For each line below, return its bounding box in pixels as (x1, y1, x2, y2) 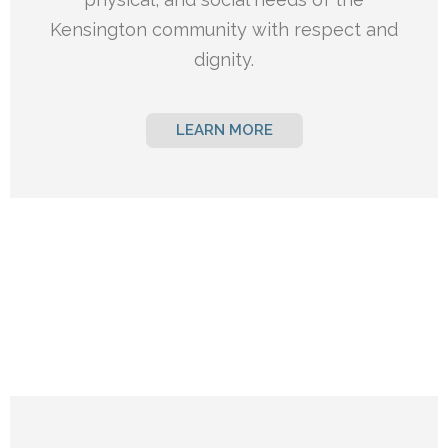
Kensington (50, 19, 152, 41)
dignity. (194, 49, 254, 71)
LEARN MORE (175, 121, 273, 140)
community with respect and (152, 19, 398, 41)
